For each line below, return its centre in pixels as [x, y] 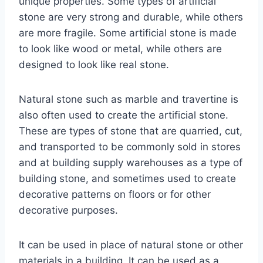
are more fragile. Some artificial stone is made [128, 33]
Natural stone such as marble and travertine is [129, 99]
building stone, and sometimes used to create [127, 178]
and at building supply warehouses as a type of [131, 162]
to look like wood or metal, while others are [120, 48]
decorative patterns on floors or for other [115, 194]
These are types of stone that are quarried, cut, [131, 131]
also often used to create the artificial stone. [124, 115]
